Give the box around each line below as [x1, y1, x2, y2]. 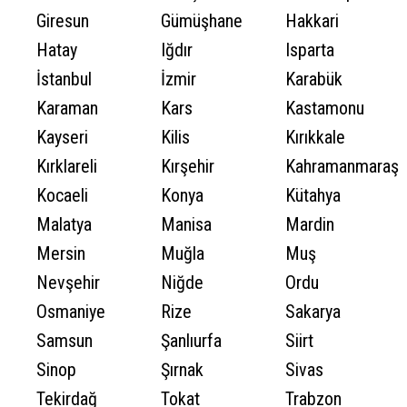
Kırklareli [36, 155, 97, 177]
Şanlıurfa [161, 330, 222, 352]
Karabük [285, 68, 342, 90]
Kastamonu [285, 97, 364, 119]
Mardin [285, 213, 334, 235]
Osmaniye [36, 301, 105, 323]
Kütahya [285, 184, 341, 206]
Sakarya [285, 301, 341, 323]
